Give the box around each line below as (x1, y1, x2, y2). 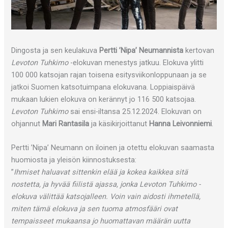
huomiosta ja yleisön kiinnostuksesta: (11, 155, 137, 165)
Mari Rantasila (42, 119, 92, 128)
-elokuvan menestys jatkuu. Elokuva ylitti (68, 58, 204, 67)
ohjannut (11, 119, 43, 128)
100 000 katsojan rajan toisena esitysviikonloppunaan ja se (11, 70, 207, 79)
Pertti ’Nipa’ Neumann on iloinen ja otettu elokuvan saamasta (11, 143, 215, 153)
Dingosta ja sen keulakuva (11, 45, 100, 55)
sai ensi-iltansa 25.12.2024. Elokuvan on (68, 106, 202, 116)
